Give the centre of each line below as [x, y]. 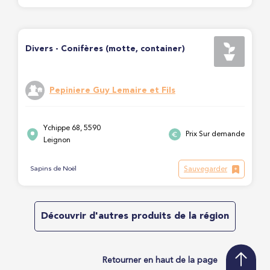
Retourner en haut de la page [160, 260]
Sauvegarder [206, 169]
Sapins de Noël [53, 169]
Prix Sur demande [215, 134]
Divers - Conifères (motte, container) [105, 49]
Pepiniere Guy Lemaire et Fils [112, 91]
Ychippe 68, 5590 [72, 128]
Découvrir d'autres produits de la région [135, 216]
